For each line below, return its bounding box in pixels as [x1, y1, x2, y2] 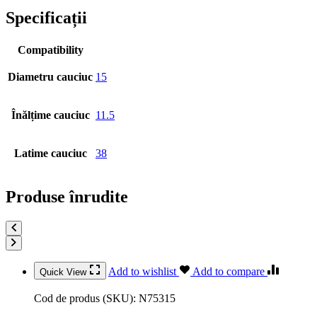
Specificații [6, 8, 87, 28]
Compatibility [17, 44, 83, 57]
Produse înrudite [6, 188, 128, 207]
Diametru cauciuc [8, 71, 93, 83]
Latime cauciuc [13, 147, 87, 160]
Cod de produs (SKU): [34, 292, 139, 304]
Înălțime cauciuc [11, 109, 90, 122]
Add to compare [192, 265, 267, 277]
